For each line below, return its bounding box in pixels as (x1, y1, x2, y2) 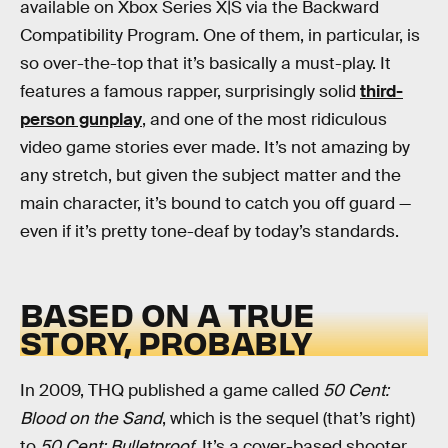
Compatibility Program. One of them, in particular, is (20, 25, 420, 46)
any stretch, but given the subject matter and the (20, 165, 401, 186)
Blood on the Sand (20, 408, 162, 430)
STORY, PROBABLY (20, 320, 312, 362)
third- (360, 81, 403, 102)
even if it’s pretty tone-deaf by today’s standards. (20, 221, 399, 242)
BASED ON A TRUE (20, 292, 315, 334)
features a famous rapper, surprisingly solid (20, 81, 360, 102)
